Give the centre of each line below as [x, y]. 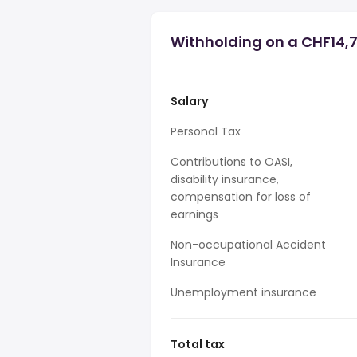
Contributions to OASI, [231, 162]
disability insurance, [225, 179]
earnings [194, 214]
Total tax [198, 344]
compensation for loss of [241, 197]
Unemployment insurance [243, 292]
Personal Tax [206, 131]
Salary [189, 101]
